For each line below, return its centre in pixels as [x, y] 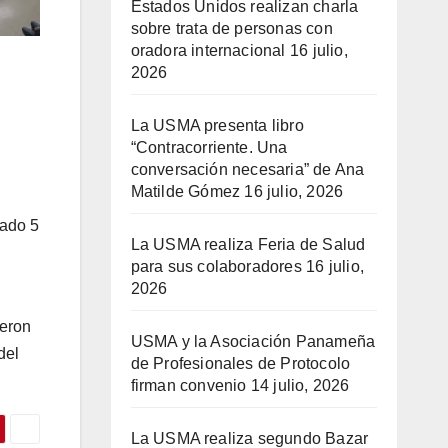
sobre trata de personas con [231, 29]
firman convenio [188, 386]
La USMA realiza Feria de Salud [248, 245]
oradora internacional [208, 51]
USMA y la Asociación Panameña [253, 342]
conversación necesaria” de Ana [247, 170]
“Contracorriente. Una [209, 148]
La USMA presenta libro [217, 126]
